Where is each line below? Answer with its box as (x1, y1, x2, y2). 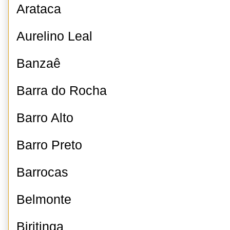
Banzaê (16, 56, 61, 70)
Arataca (16, 2, 61, 16)
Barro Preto (16, 138, 82, 152)
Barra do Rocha (16, 84, 107, 98)
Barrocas (16, 165, 68, 179)
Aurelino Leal (16, 29, 92, 43)
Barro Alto (16, 111, 73, 125)
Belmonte (16, 193, 71, 206)
